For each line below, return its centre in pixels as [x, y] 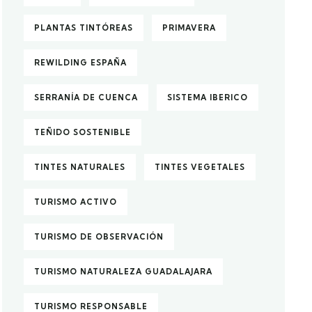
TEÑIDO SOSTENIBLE [83, 132]
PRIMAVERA [189, 28]
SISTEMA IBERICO [208, 97]
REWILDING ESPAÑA [81, 63]
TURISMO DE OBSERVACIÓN [99, 237]
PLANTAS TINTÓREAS [84, 28]
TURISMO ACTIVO [76, 202]
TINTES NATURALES [80, 167]
